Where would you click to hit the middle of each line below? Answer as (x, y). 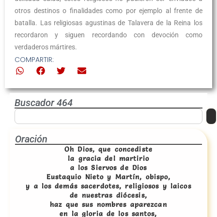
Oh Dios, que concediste (108, 149)
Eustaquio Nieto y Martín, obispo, (108, 177)
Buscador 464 (44, 103)
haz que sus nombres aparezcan (108, 205)
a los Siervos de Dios (108, 168)
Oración (31, 139)
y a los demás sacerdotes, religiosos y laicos (108, 186)
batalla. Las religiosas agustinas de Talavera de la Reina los (108, 23)
